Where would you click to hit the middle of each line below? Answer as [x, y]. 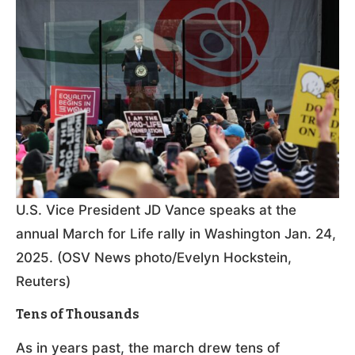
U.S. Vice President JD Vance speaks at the [156, 210]
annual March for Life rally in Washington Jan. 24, [176, 233]
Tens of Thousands [78, 314]
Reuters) [43, 281]
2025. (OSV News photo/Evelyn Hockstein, [154, 257]
